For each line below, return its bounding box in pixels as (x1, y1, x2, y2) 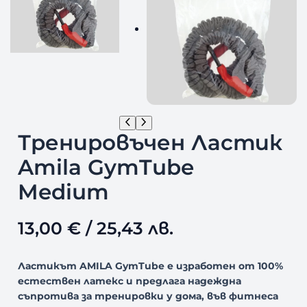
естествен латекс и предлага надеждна (17, 274, 241, 287)
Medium (17, 178, 109, 205)
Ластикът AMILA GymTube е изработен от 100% (17, 259, 283, 272)
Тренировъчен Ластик (17, 129, 282, 156)
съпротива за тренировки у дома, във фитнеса (17, 289, 278, 302)
